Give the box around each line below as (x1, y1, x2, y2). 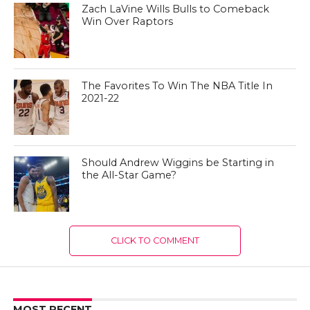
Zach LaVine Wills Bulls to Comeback (82, 3, 270, 15)
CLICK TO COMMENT (110, 235, 199, 246)
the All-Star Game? (82, 169, 177, 181)
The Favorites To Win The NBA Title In (82, 80, 273, 92)
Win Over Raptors (82, 15, 174, 28)
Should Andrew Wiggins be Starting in (82, 156, 275, 169)
